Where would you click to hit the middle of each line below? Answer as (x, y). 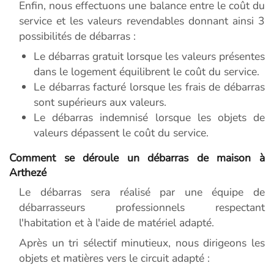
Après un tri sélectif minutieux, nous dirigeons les (142, 243)
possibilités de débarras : (77, 36)
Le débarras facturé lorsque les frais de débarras (149, 87)
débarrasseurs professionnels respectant (142, 208)
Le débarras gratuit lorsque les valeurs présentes (149, 57)
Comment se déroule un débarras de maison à (137, 158)
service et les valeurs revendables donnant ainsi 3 (142, 21)
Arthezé (28, 173)
